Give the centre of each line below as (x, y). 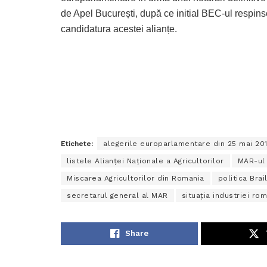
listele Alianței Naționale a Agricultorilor (145, 161)
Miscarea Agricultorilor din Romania (136, 178)
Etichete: (77, 143)
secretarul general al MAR (117, 195)
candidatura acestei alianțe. (119, 29)
